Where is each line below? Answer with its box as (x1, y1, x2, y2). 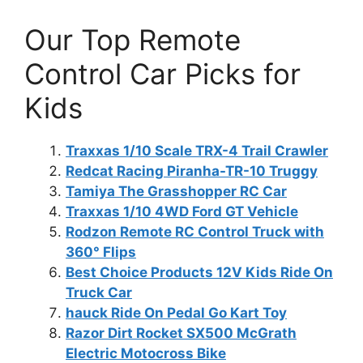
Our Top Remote (24, 22, 241, 57)
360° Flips (66, 243, 136, 260)
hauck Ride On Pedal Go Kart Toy (66, 304, 287, 321)
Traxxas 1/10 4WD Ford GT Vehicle (66, 203, 298, 220)
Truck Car (66, 284, 132, 301)
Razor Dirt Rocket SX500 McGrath (66, 324, 297, 341)
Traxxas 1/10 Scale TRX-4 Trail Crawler (66, 142, 328, 159)
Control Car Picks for (24, 56, 301, 91)
